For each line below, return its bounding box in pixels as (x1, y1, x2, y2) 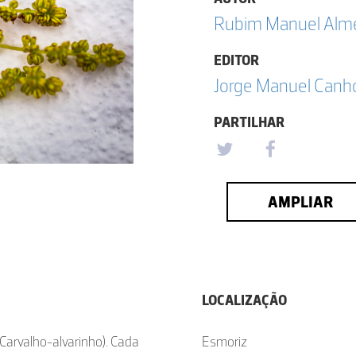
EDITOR (214, 52, 259, 69)
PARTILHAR (214, 114, 284, 131)
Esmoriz (202, 333, 247, 350)
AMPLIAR (267, 192, 333, 211)
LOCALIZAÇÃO (202, 292, 287, 309)
